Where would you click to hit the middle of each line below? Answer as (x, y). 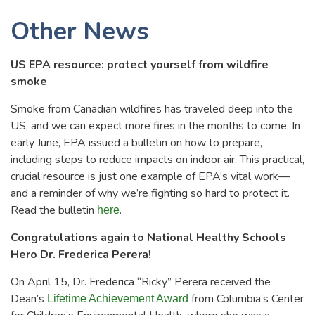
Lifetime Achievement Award (119, 298)
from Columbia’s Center (247, 298)
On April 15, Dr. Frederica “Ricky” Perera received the (141, 282)
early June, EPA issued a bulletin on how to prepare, (136, 142)
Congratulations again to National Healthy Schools (148, 237)
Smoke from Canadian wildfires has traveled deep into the (152, 109)
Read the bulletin (54, 210)
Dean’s (29, 298)
